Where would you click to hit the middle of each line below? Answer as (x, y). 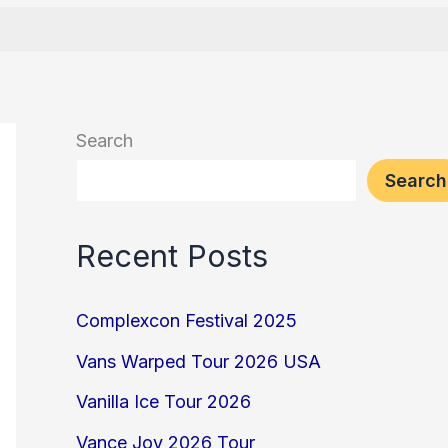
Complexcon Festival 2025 (186, 321)
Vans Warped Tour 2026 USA (198, 361)
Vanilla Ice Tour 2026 (163, 402)
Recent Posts (172, 255)
